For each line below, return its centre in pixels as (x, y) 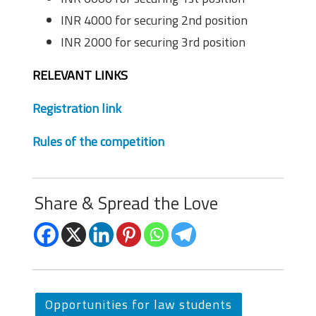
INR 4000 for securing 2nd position (154, 20)
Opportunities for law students (139, 304)
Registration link (77, 108)
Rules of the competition (98, 141)
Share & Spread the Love (126, 203)
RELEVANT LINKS (80, 75)
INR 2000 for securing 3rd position (153, 42)
